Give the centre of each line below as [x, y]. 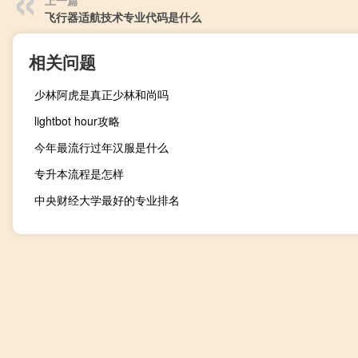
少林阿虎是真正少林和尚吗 [101, 94]
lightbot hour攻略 [77, 120]
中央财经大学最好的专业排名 [107, 199]
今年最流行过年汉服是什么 [101, 147]
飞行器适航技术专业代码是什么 [123, 16]
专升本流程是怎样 [79, 173]
